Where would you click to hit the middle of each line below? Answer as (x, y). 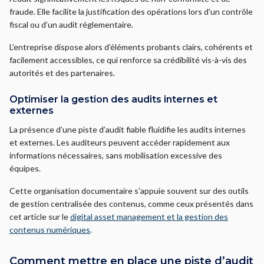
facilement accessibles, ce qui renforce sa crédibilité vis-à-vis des (128, 60)
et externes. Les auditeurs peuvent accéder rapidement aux (120, 142)
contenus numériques (50, 230)
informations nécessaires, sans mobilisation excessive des (116, 155)
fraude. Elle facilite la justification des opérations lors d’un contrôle (131, 11)
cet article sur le (40, 217)
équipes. (25, 168)
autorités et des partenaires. (62, 73)
